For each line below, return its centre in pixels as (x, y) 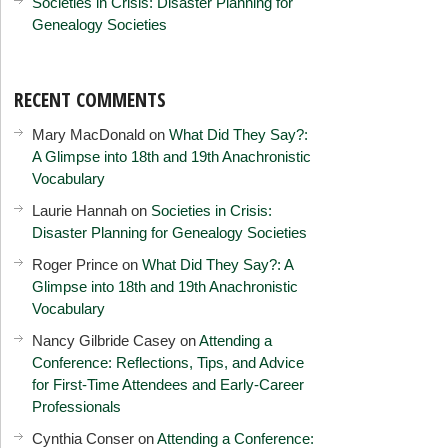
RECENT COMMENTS (90, 99)
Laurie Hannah (80, 210)
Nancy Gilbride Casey (104, 340)
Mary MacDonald (89, 134)
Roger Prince (75, 264)
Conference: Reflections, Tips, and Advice (168, 362)
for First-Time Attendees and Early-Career (168, 384)
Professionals (77, 406)
